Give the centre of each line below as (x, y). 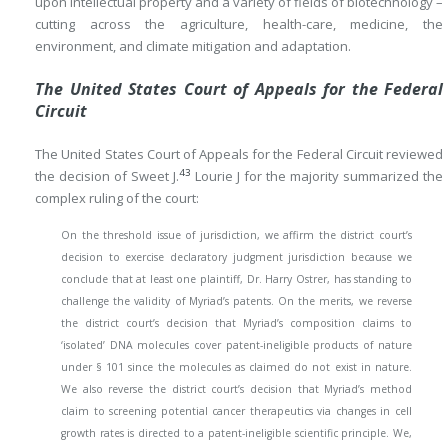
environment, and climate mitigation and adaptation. (193, 45)
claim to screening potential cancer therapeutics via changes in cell (236, 411)
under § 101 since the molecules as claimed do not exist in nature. (236, 367)
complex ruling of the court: (117, 197)
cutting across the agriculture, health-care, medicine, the (239, 23)
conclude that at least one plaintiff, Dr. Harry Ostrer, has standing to (236, 279)
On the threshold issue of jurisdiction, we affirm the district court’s (236, 235)
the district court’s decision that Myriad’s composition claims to (236, 323)
